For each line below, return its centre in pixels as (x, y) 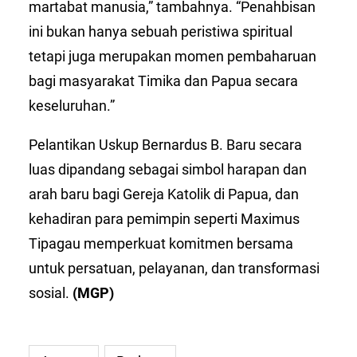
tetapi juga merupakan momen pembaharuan (173, 56)
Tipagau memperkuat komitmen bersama (161, 243)
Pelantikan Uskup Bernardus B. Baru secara (165, 144)
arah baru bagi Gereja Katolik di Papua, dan (164, 194)
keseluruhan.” (72, 105)
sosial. (51, 292)
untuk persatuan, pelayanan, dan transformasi (174, 268)
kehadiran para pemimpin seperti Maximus (164, 218)
